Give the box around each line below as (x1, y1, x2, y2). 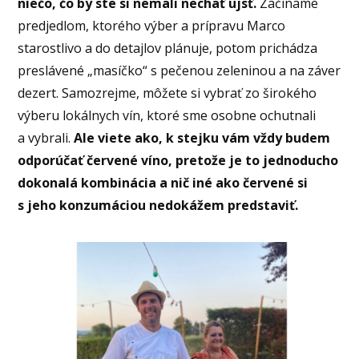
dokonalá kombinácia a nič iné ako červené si (18, 174, 309, 192)
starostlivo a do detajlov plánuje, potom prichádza (18, 39, 318, 58)
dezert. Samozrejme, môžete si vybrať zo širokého (18, 84, 317, 103)
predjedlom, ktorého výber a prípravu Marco (18, 17, 286, 35)
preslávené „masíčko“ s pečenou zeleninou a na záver (18, 62, 341, 80)
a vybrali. (18, 129, 75, 147)
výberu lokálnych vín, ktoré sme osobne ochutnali (18, 107, 317, 125)
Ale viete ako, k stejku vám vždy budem (74, 129, 331, 147)
